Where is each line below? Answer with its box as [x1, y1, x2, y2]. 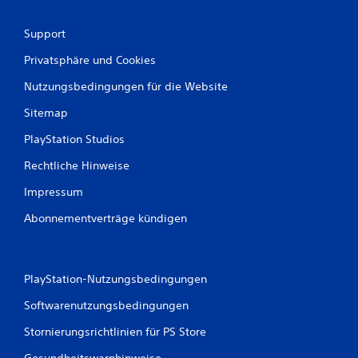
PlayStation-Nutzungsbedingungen [24, 272, 207, 286]
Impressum [24, 185, 83, 199]
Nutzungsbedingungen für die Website [24, 79, 228, 93]
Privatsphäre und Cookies [24, 53, 156, 67]
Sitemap [24, 105, 68, 120]
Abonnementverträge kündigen [24, 211, 187, 225]
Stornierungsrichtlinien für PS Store [24, 324, 206, 339]
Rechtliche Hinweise [24, 158, 129, 173]
